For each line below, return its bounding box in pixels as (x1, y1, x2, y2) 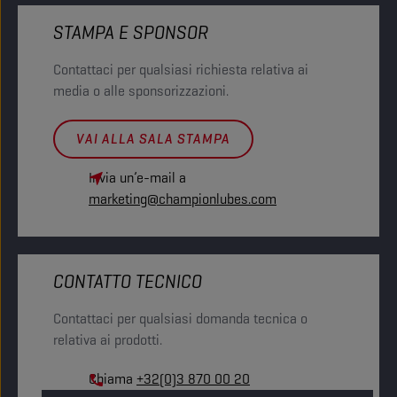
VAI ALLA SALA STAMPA (76, 129, 230, 148)
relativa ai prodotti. (53, 331, 162, 349)
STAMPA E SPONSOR (53, 20, 208, 44)
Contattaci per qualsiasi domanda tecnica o (53, 309, 307, 328)
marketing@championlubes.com (89, 190, 276, 208)
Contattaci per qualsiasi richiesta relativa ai (53, 60, 308, 79)
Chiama (89, 370, 133, 388)
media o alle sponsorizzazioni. (53, 82, 229, 100)
